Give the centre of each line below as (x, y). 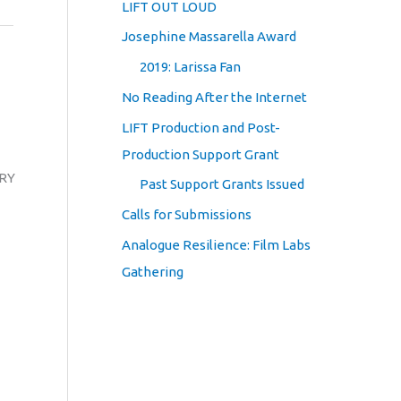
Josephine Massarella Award (209, 37)
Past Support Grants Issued (222, 184)
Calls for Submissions (187, 215)
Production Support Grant (200, 154)
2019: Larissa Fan (190, 67)
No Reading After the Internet (214, 97)
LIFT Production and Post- (201, 127)
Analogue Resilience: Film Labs (216, 244)
